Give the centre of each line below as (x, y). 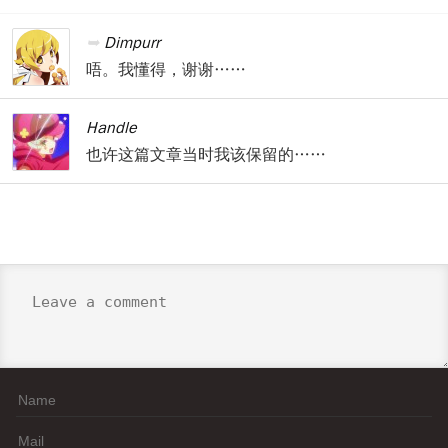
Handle (111, 128)
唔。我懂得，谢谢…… (166, 70)
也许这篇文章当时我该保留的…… (206, 155)
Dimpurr (132, 43)
